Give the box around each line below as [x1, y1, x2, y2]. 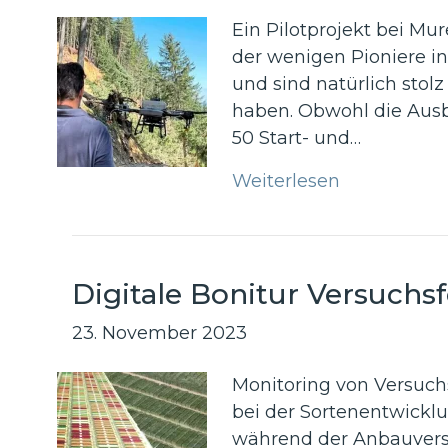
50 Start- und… [232, 127, 361, 150]
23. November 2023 [72, 322, 247, 345]
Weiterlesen [232, 170, 340, 193]
